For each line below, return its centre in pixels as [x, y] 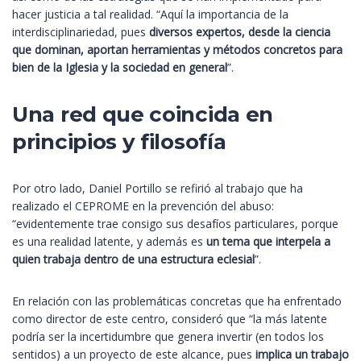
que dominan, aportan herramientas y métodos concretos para [177, 50]
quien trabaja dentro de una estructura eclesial [133, 259]
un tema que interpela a [268, 242]
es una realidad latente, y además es [109, 242]
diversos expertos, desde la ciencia [240, 32]
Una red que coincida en [143, 115]
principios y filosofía [119, 142]
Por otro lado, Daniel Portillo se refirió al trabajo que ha [158, 189]
